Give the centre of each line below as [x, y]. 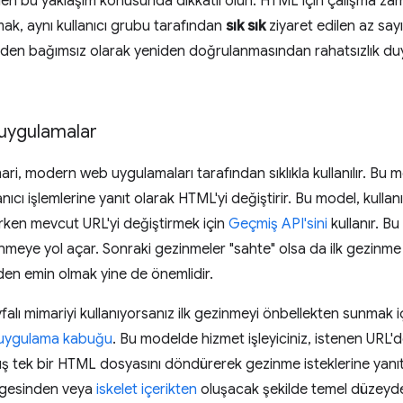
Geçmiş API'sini [278, 224]
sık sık [246, 26]
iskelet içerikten [147, 390]
